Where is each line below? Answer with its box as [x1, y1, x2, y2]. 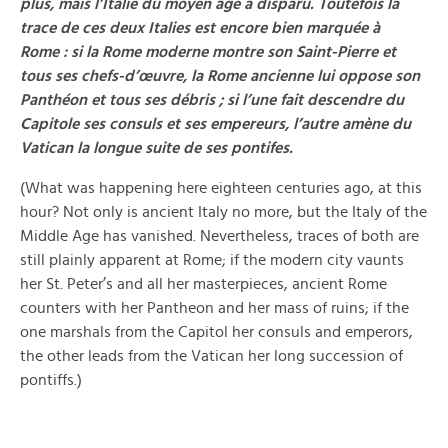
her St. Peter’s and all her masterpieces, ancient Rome [20, 276, 387, 292]
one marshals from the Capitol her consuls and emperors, [20, 324, 413, 340]
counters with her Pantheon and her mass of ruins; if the [20, 300, 409, 316]
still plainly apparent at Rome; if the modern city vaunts [20, 252, 404, 268]
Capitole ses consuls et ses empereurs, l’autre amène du [20, 116, 411, 132]
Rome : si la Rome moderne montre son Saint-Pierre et [20, 44, 396, 60]
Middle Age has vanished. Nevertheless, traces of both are [20, 228, 419, 244]
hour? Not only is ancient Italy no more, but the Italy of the [20, 204, 427, 220]
